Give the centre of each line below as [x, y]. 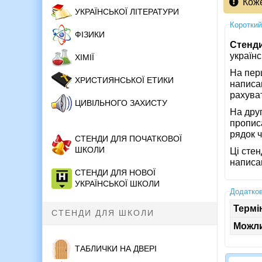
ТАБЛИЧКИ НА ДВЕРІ [116, 249]
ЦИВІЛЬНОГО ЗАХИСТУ [121, 103]
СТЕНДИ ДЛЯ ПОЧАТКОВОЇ [128, 139]
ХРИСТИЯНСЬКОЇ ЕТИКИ [124, 80]
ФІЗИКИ [90, 35]
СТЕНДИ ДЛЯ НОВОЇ [115, 173]
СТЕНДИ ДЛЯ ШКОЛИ [103, 213]
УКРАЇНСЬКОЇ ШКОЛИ [117, 184]
